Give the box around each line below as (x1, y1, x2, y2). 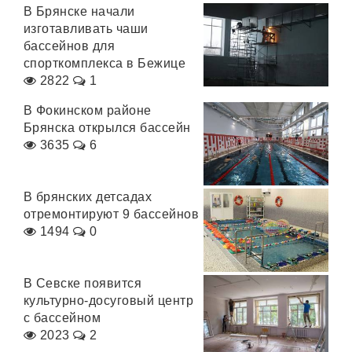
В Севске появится (24, 277, 142, 290)
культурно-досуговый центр (24, 294, 193, 307)
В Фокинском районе (24, 104, 152, 117)
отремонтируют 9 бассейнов (24, 207, 199, 221)
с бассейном (24, 311, 101, 324)
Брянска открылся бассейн (24, 121, 191, 134)
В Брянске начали (24, 5, 135, 18)
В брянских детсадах (24, 190, 152, 203)
